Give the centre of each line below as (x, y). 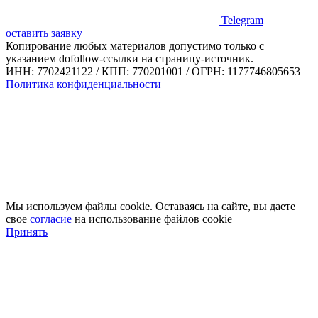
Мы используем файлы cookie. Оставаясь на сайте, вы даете (150, 206)
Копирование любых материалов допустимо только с (135, 45)
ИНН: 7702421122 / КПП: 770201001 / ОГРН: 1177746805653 (153, 71)
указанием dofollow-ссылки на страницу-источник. (130, 58)
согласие (51, 219)
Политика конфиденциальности (83, 84)
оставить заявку (44, 33)
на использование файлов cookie (152, 219)
